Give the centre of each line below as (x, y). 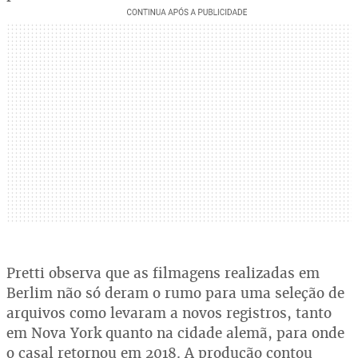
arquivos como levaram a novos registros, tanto (169, 312)
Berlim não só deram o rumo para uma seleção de (175, 292)
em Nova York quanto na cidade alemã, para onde (175, 332)
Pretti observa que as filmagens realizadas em (163, 272)
